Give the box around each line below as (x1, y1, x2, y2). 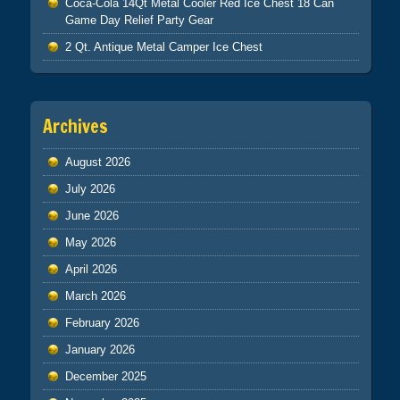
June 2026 (64, 208, 119, 222)
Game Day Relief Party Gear (64, 13, 213, 28)
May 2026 (64, 235, 116, 249)
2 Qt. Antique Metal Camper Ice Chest (64, 40, 262, 54)
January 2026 (64, 342, 135, 356)
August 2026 (64, 154, 130, 169)
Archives (42, 112, 108, 139)
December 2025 (64, 369, 146, 383)
